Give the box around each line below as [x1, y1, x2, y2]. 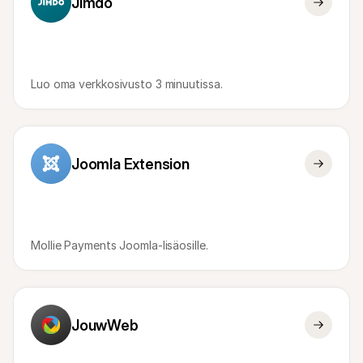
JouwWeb [71, 316, 139, 334]
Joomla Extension [71, 155, 190, 173]
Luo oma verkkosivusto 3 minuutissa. [31, 77, 223, 91]
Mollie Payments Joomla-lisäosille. [31, 238, 208, 252]
